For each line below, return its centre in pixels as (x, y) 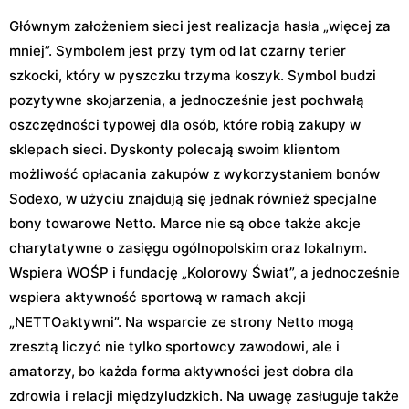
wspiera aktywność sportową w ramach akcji (157, 297)
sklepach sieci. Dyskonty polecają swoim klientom (174, 149)
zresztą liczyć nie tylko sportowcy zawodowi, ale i (174, 346)
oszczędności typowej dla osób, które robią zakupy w (185, 124)
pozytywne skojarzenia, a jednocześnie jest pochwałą (187, 100)
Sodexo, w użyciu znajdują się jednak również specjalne (193, 198)
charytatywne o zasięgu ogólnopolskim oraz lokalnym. (188, 247)
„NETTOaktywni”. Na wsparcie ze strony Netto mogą (182, 321)
